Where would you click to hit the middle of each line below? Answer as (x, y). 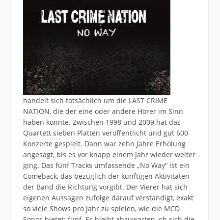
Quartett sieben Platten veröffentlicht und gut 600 (105, 133)
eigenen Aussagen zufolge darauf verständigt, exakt (108, 197)
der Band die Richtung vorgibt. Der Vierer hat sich (105, 187)
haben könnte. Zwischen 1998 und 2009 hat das (102, 122)
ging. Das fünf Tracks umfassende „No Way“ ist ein (106, 165)
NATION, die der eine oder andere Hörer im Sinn (103, 111)
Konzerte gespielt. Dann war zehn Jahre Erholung (104, 143)
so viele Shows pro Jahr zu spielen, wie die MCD (101, 208)
